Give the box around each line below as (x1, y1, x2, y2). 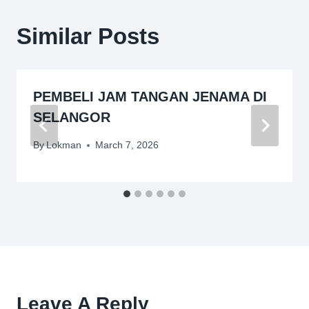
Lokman (46, 139, 82, 151)
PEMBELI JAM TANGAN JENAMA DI (33, 88, 267, 104)
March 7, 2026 (95, 139, 159, 151)
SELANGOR (33, 109, 110, 125)
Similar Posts (17, 23, 159, 49)
